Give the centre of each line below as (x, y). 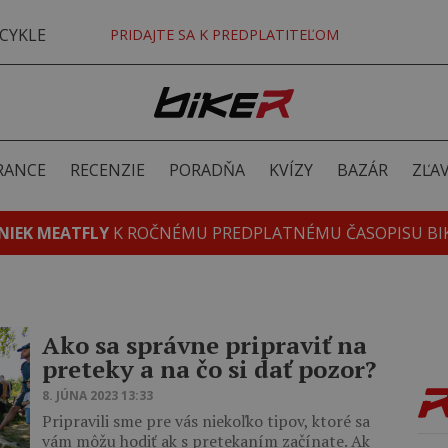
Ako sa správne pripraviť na (204, 345)
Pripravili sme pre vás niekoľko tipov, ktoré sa (206, 421)
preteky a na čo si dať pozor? (209, 369)
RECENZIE (107, 170)
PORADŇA (206, 170)
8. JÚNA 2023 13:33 (97, 395)
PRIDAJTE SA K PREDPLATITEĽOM (224, 34)
